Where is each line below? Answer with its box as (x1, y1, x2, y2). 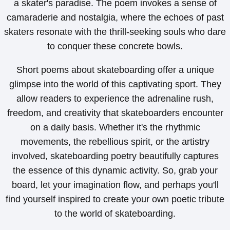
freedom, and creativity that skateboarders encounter (7, 108, 223, 119)
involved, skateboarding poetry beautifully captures (11, 151, 219, 162)
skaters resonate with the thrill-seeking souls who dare (4, 27, 226, 37)
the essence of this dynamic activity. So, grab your (12, 165, 218, 176)
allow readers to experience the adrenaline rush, (16, 93, 214, 104)
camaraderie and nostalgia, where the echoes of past (6, 12, 224, 23)
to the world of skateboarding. (54, 208, 176, 219)
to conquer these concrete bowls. (47, 41, 183, 52)
